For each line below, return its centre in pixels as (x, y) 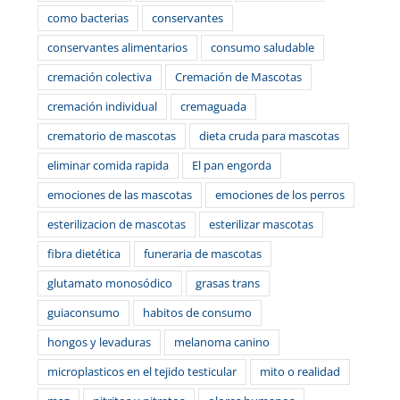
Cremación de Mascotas (238, 77)
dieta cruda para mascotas (269, 136)
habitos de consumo (197, 312)
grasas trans (227, 283)
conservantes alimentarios (117, 47)
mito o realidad (300, 371)
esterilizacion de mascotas (116, 224)
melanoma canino (221, 342)
